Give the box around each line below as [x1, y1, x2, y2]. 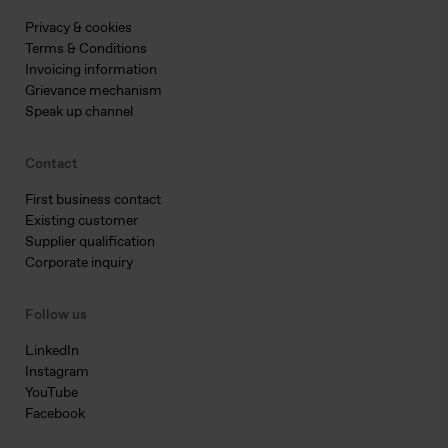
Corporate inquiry [25, 254, 133, 273]
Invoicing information [25, 61, 157, 80]
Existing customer [25, 212, 138, 231]
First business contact [25, 191, 161, 210]
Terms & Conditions [25, 40, 147, 59]
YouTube [25, 384, 78, 403]
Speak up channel [25, 103, 133, 122]
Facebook [25, 405, 85, 424]
